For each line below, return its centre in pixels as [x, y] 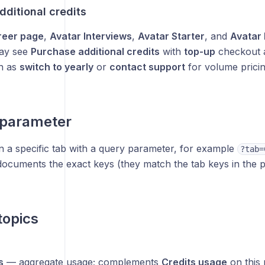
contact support [147, 67]
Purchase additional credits [95, 51]
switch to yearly [56, 67]
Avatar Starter [171, 36]
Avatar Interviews [91, 36]
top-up [199, 51]
